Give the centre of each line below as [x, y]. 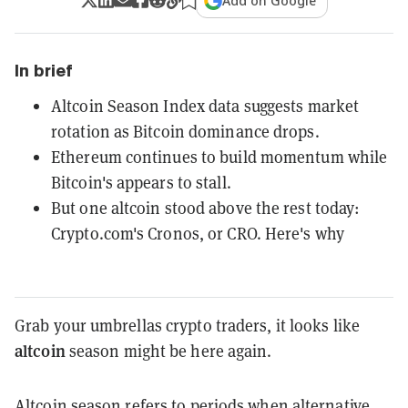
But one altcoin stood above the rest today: [206, 207]
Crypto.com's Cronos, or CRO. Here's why [198, 233]
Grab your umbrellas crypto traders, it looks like [187, 325]
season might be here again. [168, 350]
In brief [44, 70]
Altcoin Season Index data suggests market [205, 105]
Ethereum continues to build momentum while [219, 156]
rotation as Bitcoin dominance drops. [185, 131]
